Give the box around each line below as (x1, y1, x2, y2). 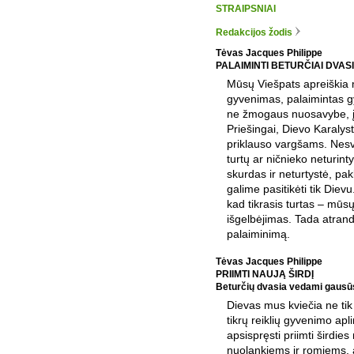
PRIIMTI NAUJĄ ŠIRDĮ (216, 268, 314, 280)
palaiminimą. (227, 227, 290, 240)
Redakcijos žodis (216, 26, 292, 38)
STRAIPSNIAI (216, 2, 276, 14)
